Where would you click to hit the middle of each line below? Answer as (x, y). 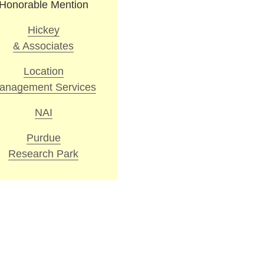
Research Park (43, 154)
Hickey (43, 30)
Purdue (43, 138)
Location (43, 71)
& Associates (43, 46)
